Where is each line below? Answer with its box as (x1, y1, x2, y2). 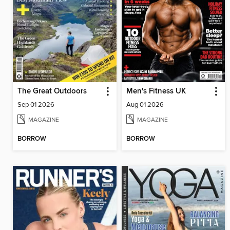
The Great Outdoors (17, 87, 87, 97)
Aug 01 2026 (126, 101, 164, 109)
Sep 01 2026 (17, 101, 54, 109)
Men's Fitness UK (126, 87, 186, 97)
